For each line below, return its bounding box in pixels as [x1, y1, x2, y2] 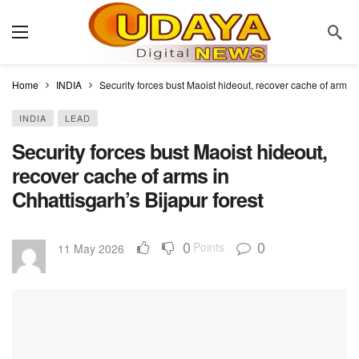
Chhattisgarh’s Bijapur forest [12, 185, 263, 214]
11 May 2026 [58, 240, 124, 256]
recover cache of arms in [12, 161, 228, 190]
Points [193, 239, 224, 255]
